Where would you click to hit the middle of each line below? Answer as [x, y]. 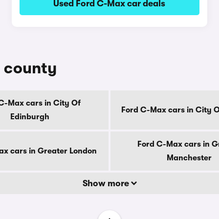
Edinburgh [30, 117]
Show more [107, 183]
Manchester [189, 158]
